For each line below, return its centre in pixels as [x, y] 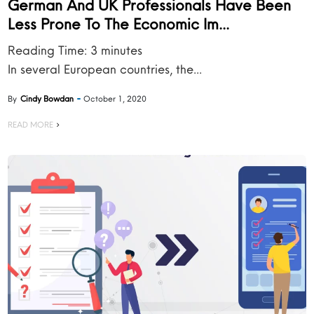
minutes [122, 50]
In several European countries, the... [105, 69]
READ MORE [31, 124]
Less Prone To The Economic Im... [119, 24]
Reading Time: [49, 50]
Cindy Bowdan [47, 98]
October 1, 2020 [115, 98]
